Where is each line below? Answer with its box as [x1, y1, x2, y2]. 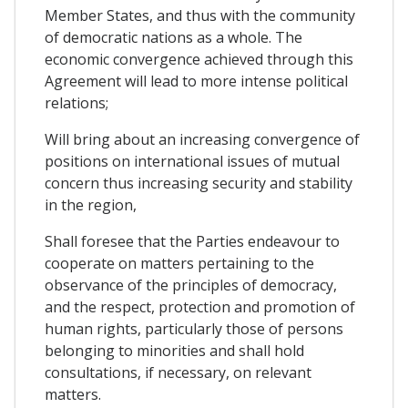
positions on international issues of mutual [45, 151, 340, 172]
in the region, [45, 195, 137, 216]
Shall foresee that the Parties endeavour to [45, 231, 340, 252]
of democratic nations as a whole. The [45, 27, 302, 48]
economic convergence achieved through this [45, 49, 353, 70]
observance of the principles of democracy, [45, 275, 337, 296]
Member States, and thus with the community [45, 5, 355, 26]
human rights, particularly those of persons [45, 319, 343, 340]
